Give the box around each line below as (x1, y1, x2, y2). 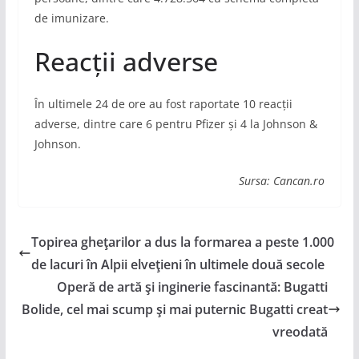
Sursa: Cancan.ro (239, 173, 325, 189)
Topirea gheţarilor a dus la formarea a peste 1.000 (30, 233, 334, 252)
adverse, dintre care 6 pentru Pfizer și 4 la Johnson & (34, 116, 317, 132)
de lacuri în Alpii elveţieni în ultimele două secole (30, 256, 325, 274)
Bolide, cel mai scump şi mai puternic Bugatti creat (22, 301, 329, 319)
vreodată (272, 323, 329, 341)
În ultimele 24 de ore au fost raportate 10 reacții (34, 96, 292, 112)
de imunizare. (34, 10, 109, 26)
